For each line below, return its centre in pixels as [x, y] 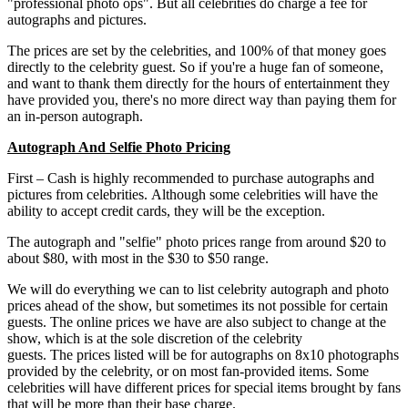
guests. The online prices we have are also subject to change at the [197, 322]
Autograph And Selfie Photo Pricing [119, 148]
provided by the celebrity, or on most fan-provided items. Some [188, 372]
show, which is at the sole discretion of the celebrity [155, 339]
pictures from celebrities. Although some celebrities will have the [193, 195]
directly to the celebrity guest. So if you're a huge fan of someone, [195, 67]
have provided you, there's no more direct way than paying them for [202, 100]
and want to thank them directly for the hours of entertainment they [199, 84]
